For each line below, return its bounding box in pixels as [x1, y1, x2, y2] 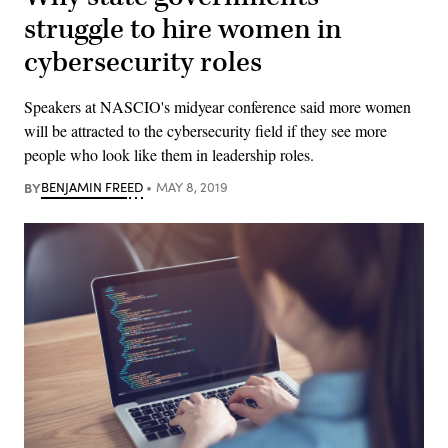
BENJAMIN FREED [41, 177, 143, 196]
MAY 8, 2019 [155, 177, 228, 196]
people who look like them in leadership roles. [24, 143, 314, 165]
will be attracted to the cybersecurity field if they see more [24, 119, 387, 141]
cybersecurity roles [24, 43, 262, 81]
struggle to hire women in [24, 10, 342, 48]
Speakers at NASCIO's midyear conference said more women [24, 95, 411, 117]
